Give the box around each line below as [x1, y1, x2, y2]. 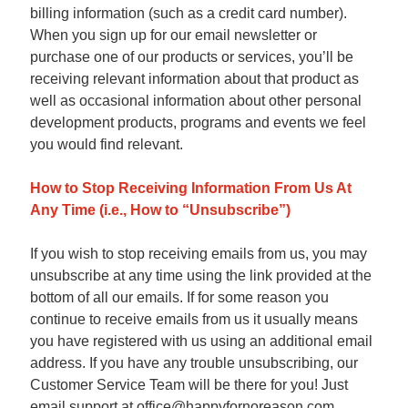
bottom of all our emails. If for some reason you [30, 290, 329, 305]
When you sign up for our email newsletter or [30, 27, 317, 43]
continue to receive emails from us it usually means [30, 311, 358, 327]
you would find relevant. [30, 137, 183, 152]
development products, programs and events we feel [30, 115, 366, 130]
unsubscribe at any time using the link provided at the [30, 268, 372, 283]
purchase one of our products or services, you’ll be [30, 49, 353, 65]
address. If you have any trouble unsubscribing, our [30, 355, 358, 371]
